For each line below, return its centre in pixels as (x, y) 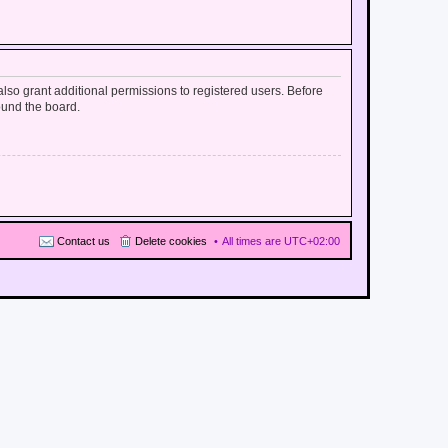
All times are (253, 240)
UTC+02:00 (312, 240)
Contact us (83, 240)
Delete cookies (171, 240)
